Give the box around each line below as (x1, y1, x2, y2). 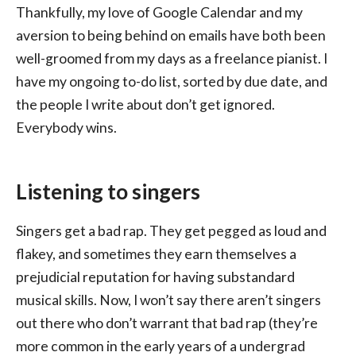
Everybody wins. (16, 119, 117, 137)
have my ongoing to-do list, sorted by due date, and (16, 73, 327, 91)
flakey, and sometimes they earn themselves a (16, 246, 296, 263)
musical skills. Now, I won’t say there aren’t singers (16, 292, 321, 309)
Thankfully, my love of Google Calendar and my (16, 4, 303, 21)
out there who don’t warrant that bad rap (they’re (16, 315, 318, 332)
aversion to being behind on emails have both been (16, 27, 326, 44)
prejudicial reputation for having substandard (16, 269, 295, 286)
